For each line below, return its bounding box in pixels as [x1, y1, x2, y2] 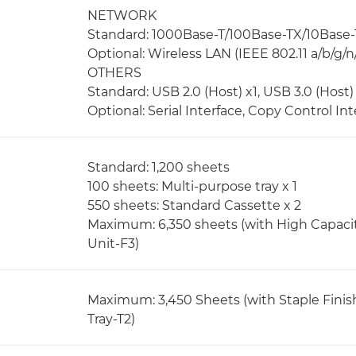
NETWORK [87, 8, 157, 23]
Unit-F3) [87, 236, 139, 251]
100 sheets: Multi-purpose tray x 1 [87, 179, 297, 194]
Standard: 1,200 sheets [87, 160, 230, 175]
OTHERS [87, 65, 141, 80]
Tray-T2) [87, 311, 135, 327]
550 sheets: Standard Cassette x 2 [87, 198, 301, 213]
